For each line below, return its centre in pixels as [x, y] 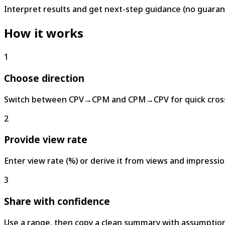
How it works [44, 33]
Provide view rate [46, 140]
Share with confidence [57, 201]
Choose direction [44, 78]
